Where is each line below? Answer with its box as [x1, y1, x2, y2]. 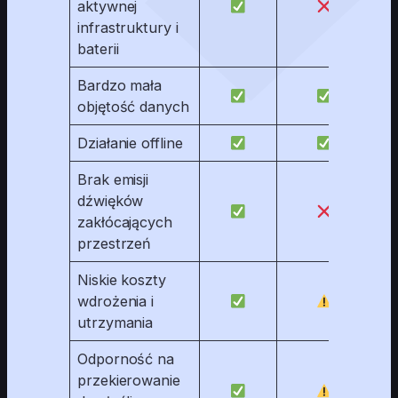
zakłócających [77, 213, 172, 232]
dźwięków [77, 192, 144, 211]
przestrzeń [77, 235, 152, 253]
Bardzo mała [77, 76, 163, 95]
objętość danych [77, 98, 189, 116]
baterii [77, 40, 119, 59]
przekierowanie [77, 371, 180, 390]
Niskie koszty [77, 271, 166, 290]
